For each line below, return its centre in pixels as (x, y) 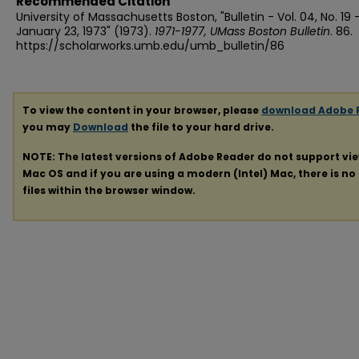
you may (48, 127)
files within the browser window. (109, 190)
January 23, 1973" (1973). (85, 31)
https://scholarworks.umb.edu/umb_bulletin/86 (150, 46)
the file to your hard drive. (201, 127)
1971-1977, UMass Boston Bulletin (242, 31)
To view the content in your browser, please (142, 110)
